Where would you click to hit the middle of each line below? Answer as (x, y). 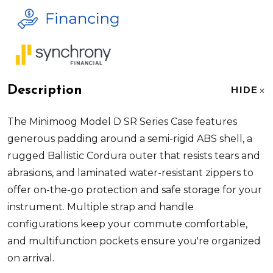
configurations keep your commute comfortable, (127, 224)
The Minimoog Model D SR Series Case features (122, 121)
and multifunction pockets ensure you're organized (134, 241)
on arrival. (31, 258)
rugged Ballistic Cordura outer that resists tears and (134, 155)
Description (45, 90)
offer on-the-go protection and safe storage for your (135, 190)
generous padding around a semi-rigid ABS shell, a (130, 138)
